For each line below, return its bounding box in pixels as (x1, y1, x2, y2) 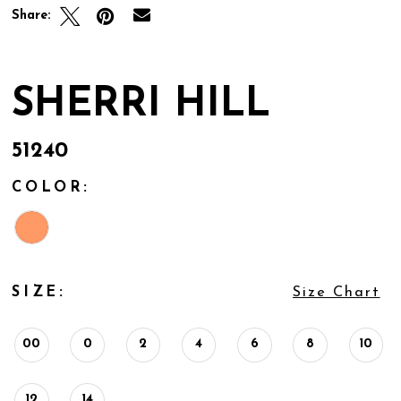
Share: (12, 8, 52, 22)
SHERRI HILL (12, 84, 271, 125)
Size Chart (292, 285, 380, 300)
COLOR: (12, 181, 91, 196)
